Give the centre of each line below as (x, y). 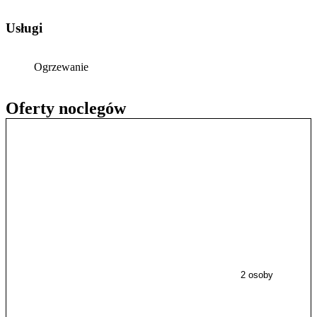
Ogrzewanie (61, 67)
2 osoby (257, 275)
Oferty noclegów (66, 108)
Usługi (29, 28)
